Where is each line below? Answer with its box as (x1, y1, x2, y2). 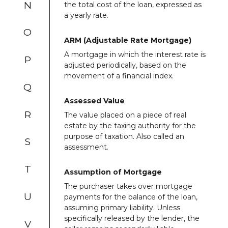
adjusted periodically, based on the (64, 60, 186, 70)
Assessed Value (64, 96, 125, 105)
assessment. (64, 142, 108, 152)
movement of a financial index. (64, 71, 174, 80)
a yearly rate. (64, 10, 108, 20)
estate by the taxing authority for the (64, 121, 196, 130)
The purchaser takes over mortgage (64, 181, 192, 191)
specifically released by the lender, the (64, 213, 199, 223)
